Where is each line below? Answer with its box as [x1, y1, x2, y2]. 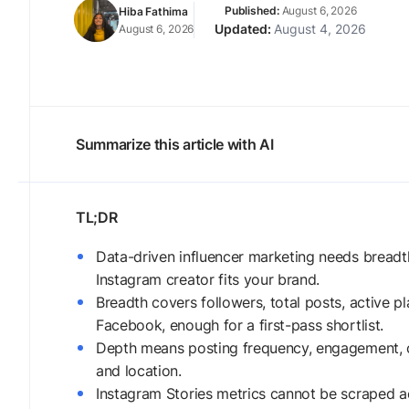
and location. [96, 362, 182, 380]
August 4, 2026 [274, 20, 367, 37]
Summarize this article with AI [76, 134, 274, 153]
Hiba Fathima [119, 4, 188, 18]
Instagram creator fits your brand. [96, 270, 320, 288]
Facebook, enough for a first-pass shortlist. [96, 316, 383, 334]
